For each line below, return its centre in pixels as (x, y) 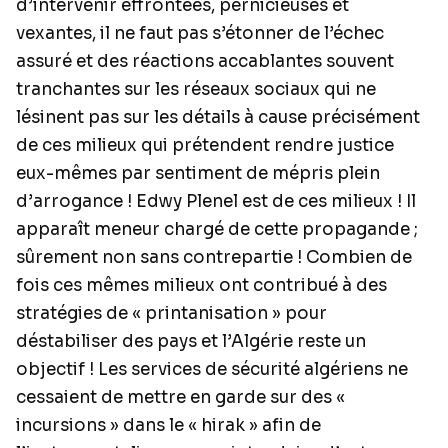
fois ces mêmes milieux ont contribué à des (201, 285)
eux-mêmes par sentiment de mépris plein (198, 173)
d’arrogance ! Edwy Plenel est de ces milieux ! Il (216, 201)
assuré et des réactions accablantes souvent (205, 61)
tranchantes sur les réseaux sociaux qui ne (196, 89)
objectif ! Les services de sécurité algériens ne (212, 369)
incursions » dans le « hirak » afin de (168, 425)
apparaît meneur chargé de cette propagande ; (217, 229)
